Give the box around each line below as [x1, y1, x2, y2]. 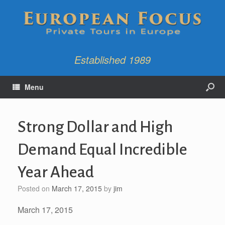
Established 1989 [74, 52, 151, 67]
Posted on [22, 183, 52, 193]
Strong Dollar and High [18, 118, 173, 136]
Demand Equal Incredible [18, 141, 187, 158]
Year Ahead [18, 163, 94, 181]
